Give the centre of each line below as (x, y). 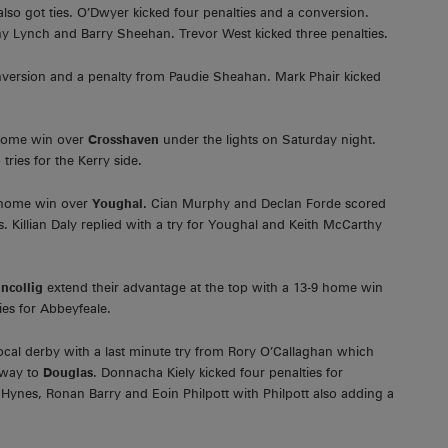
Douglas (68, 372)
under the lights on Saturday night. (267, 140)
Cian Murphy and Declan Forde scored (266, 203)
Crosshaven (123, 140)
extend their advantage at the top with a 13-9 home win (213, 288)
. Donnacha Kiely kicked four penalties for (218, 372)
